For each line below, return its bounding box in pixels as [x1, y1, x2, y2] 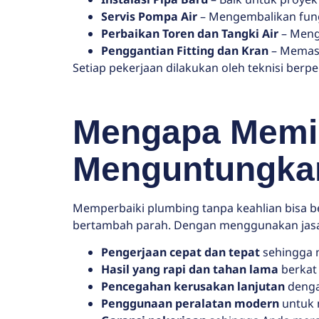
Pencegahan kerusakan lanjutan [101, 278, 285, 294]
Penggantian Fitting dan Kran [101, 42, 268, 58]
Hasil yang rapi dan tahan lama [101, 261, 278, 277]
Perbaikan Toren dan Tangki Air [101, 25, 278, 41]
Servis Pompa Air [101, 8, 197, 24]
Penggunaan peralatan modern [101, 295, 279, 311]
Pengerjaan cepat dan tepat [101, 244, 260, 260]
